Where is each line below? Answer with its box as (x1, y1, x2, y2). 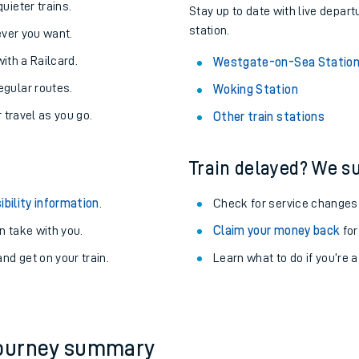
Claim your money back (213, 224, 341, 237)
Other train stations (213, 111, 325, 123)
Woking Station (213, 83, 298, 96)
